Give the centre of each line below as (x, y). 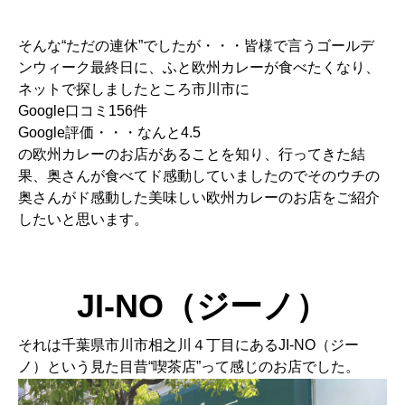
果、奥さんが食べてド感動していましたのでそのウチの (199, 175)
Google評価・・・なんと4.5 (109, 132)
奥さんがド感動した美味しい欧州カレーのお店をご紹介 (199, 197)
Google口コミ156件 (83, 110)
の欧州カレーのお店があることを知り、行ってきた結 (192, 154)
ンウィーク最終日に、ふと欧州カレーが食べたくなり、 (199, 67)
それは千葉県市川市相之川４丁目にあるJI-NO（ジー (188, 344)
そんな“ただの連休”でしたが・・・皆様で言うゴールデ (196, 45)
